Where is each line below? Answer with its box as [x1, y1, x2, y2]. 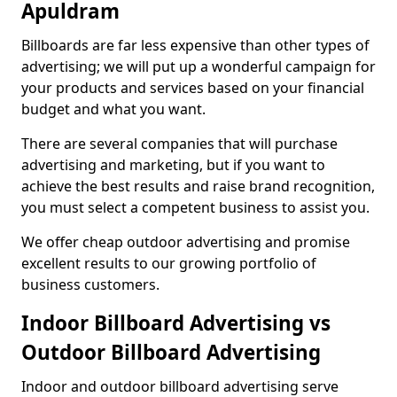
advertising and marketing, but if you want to [21, 155, 325, 175]
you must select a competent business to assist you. [21, 198, 370, 217]
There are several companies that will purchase [21, 134, 338, 153]
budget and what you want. [21, 99, 206, 119]
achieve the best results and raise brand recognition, [21, 176, 375, 196]
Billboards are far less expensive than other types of [21, 35, 370, 55]
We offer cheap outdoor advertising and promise [21, 232, 350, 252]
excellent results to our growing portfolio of [21, 253, 316, 273]
